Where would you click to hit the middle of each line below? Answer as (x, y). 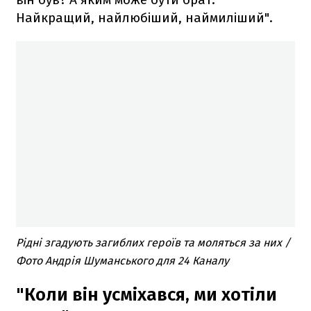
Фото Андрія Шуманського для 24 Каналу (123, 261)
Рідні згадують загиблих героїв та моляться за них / (153, 243)
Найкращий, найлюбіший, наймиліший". (144, 18)
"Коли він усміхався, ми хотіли (146, 295)
